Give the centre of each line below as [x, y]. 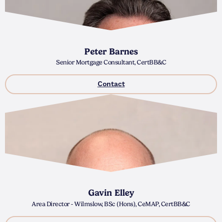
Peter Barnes [111, 51]
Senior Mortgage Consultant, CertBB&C [111, 62]
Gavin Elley [111, 193]
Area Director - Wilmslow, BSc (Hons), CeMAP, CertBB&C [111, 204]
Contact [111, 84]
